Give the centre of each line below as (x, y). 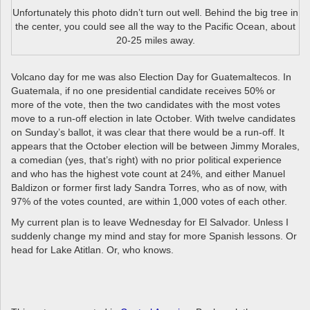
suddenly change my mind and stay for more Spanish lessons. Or (154, 236)
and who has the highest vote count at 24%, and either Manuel (148, 174)
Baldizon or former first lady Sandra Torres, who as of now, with (149, 188)
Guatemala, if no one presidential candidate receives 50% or (143, 91)
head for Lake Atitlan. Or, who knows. (92, 250)
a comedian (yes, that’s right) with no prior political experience (146, 160)
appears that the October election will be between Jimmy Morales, (155, 146)
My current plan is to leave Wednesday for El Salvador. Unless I (150, 222)
